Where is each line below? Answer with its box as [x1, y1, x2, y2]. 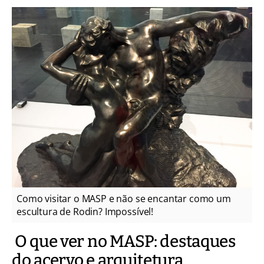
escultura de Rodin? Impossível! [16, 205, 154, 219]
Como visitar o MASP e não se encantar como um [16, 192, 231, 206]
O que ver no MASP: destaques [12, 232, 236, 252]
